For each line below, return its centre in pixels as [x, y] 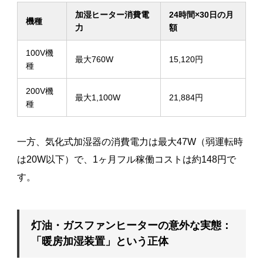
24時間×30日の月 [201, 14]
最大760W [94, 59]
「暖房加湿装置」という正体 [100, 241]
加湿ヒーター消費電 [112, 14]
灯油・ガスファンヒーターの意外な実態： [131, 225]
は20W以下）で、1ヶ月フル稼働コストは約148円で [126, 159]
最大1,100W [97, 97]
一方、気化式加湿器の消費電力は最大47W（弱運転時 [130, 141]
